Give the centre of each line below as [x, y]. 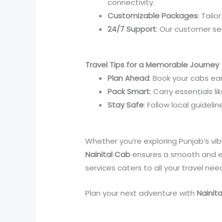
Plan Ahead [129, 78]
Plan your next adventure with [141, 193]
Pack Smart [129, 92]
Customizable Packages [153, 15]
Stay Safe [126, 105]
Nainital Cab [108, 154]
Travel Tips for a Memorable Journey [152, 65]
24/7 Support [132, 29]
